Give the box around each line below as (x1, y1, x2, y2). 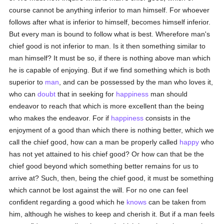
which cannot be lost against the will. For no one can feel (9, 186, 188, 194)
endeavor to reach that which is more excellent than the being (9, 102, 204, 110)
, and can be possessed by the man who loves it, (59, 78, 213, 86)
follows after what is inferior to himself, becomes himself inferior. (9, 18, 211, 26)
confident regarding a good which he (9, 198, 127, 206)
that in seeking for (55, 90, 116, 98)
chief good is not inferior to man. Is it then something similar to (9, 42, 206, 50)
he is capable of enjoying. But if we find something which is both (9, 66, 210, 74)
